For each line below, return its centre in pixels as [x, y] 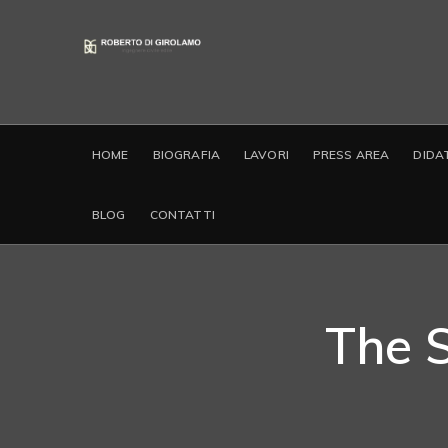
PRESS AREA [351, 154]
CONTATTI [182, 214]
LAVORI [266, 154]
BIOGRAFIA [186, 154]
